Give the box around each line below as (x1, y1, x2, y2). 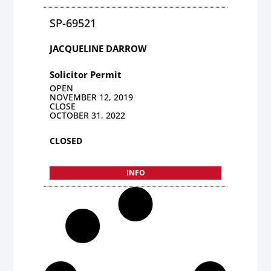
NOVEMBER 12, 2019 (50, 91, 134, 103)
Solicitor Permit (50, 68, 122, 80)
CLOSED (50, 134, 83, 146)
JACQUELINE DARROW (50, 42, 148, 54)
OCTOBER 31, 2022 (50, 109, 126, 121)
